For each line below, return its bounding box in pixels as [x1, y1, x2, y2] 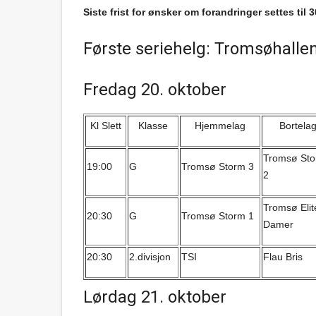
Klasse [138, 120, 168, 131]
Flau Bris [263, 251, 303, 262]
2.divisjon [129, 251, 171, 262]
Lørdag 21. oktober [83, 287, 226, 307]
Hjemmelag [195, 120, 245, 131]
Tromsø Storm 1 [181, 210, 254, 221]
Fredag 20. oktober [83, 80, 226, 99]
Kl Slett [90, 120, 121, 131]
